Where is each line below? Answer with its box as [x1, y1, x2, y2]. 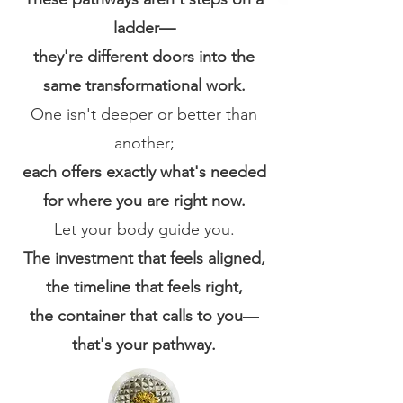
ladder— [112, 18, 175, 38]
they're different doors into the [33, 47, 255, 67]
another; [113, 133, 175, 153]
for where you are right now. [42, 191, 246, 210]
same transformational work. [42, 76, 246, 95]
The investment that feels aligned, [22, 248, 265, 268]
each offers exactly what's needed [22, 162, 266, 182]
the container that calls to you [29, 306, 243, 326]
